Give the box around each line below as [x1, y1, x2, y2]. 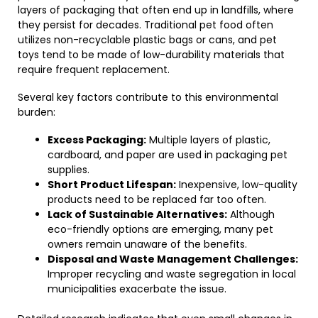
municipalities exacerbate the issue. [48, 282, 226, 296]
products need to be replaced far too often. [48, 192, 266, 207]
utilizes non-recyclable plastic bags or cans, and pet [18, 33, 277, 47]
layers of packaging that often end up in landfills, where [18, 3, 294, 17]
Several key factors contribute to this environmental [18, 90, 278, 104]
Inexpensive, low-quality [176, 177, 297, 192]
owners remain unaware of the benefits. [48, 237, 247, 251]
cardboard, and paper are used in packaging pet [48, 148, 287, 162]
